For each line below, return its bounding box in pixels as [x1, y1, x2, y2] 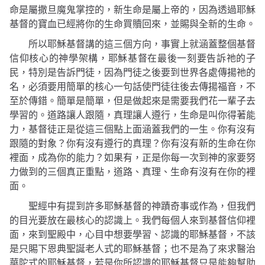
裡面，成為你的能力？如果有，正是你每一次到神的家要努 [9, 153, 256, 163]
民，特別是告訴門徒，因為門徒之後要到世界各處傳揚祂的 [9, 67, 256, 78]
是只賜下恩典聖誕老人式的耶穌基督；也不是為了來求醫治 [9, 244, 256, 254]
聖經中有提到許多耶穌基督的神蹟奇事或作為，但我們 [28, 201, 256, 212]
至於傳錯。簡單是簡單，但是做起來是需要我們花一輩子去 [9, 96, 256, 106]
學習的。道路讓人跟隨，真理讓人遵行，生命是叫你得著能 [9, 110, 256, 121]
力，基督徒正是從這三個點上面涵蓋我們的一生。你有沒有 [9, 124, 256, 135]
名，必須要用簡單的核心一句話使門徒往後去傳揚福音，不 [9, 82, 256, 92]
